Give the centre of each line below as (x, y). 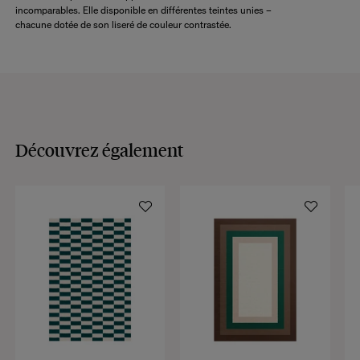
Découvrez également (99, 149)
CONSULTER (180, 31)
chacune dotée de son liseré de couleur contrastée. (123, 24)
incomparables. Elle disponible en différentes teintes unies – (143, 10)
